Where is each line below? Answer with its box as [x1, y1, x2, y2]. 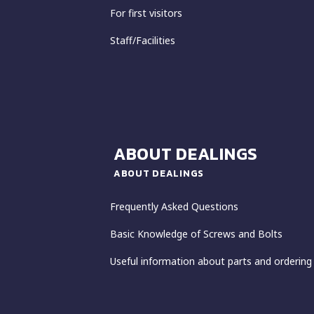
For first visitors [110, 6, 182, 20]
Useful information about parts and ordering [110, 254, 312, 268]
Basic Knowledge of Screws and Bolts [110, 226, 282, 240]
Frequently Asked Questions [110, 199, 238, 213]
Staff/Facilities [110, 33, 175, 47]
